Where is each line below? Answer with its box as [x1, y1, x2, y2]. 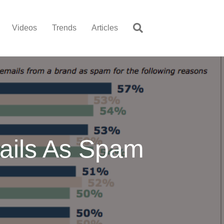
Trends [52, 23, 76, 32]
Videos [12, 23, 37, 32]
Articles [91, 23, 118, 32]
